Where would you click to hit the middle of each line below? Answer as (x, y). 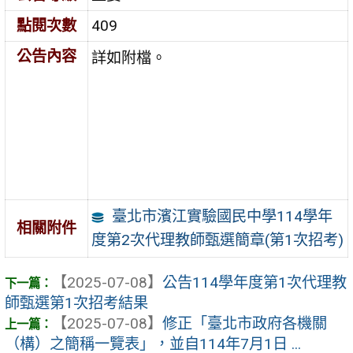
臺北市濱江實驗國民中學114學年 (222, 216)
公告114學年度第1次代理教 (255, 283)
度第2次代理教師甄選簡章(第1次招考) (218, 240)
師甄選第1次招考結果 (76, 303)
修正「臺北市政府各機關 (245, 324)
